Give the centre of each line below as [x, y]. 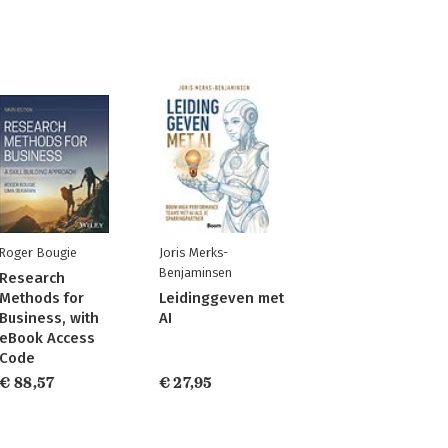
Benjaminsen [195, 272]
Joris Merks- [193, 252]
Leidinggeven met [221, 298]
